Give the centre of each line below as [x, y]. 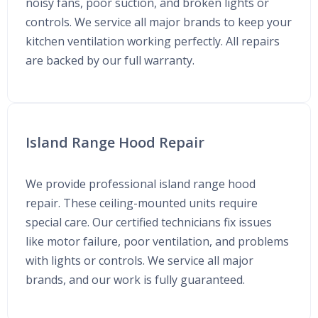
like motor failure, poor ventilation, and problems [157, 241]
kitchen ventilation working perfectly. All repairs [153, 41]
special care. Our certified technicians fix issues [149, 222]
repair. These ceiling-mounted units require [142, 203]
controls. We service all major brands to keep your [159, 22]
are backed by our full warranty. [110, 60]
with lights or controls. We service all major [139, 260]
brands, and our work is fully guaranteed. [135, 279]
